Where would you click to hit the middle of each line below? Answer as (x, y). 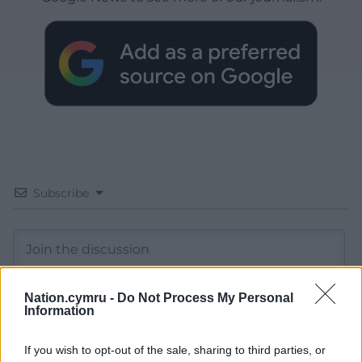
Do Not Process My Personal (205, 298)
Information (59, 311)
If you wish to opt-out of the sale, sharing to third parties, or (175, 350)
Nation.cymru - (71, 298)
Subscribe (61, 194)
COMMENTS (71, 345)
